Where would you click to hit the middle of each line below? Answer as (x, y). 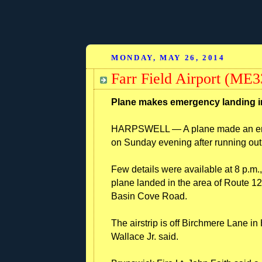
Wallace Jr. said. (145, 236)
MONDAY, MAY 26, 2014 (168, 58)
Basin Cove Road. (149, 196)
